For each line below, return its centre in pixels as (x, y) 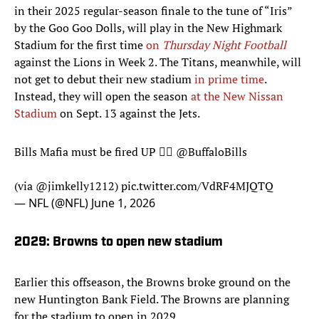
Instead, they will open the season (103, 96)
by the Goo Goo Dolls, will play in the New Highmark (148, 28)
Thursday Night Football (224, 45)
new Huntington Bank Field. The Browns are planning (152, 299)
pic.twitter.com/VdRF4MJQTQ (197, 186)
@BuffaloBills (211, 152)
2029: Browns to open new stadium (119, 243)
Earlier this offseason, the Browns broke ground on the (152, 282)
